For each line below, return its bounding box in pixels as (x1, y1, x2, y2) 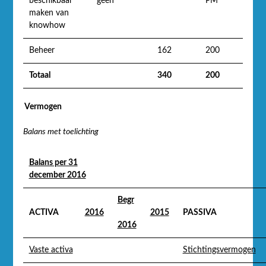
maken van (28, 8, 69, 17)
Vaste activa (28, 245, 73, 254)
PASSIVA (182, 208, 217, 217)
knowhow (28, 21, 65, 30)
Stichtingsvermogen (182, 245, 256, 254)
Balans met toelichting (23, 127, 99, 136)
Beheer (28, 46, 55, 55)
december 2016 (28, 170, 86, 179)
